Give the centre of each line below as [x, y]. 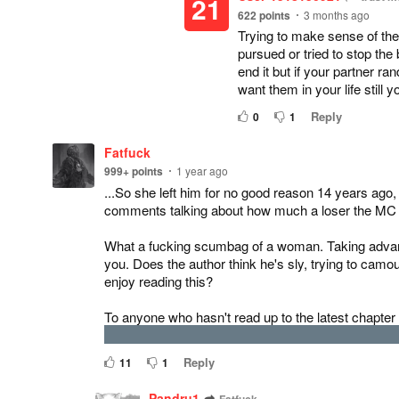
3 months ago [337, 15]
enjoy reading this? [159, 281]
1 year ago [202, 171]
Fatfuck [127, 152]
